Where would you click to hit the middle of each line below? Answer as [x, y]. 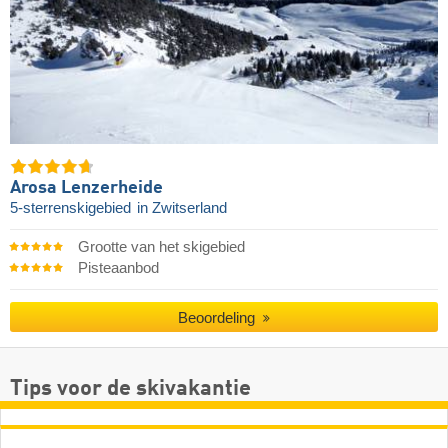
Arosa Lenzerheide [86, 188]
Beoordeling [219, 318]
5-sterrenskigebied [72, 208]
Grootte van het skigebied [161, 247]
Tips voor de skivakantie [130, 389]
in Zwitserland [182, 208]
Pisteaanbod [118, 268]
